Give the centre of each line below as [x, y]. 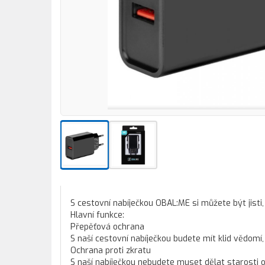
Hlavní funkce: [97, 215]
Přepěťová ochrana [107, 227]
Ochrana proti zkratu [111, 251]
